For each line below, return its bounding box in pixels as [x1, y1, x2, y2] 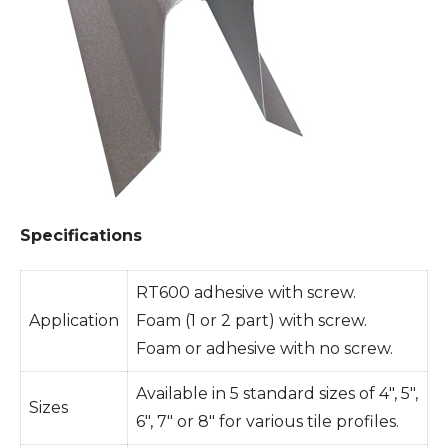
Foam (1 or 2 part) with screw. [136, 310, 367, 330]
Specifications [20, 225, 142, 245]
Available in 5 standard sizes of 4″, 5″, [136, 383, 418, 403]
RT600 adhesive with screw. [136, 282, 356, 302]
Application [29, 310, 119, 330]
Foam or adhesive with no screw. [136, 338, 393, 358]
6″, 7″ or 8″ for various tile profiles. [136, 411, 399, 431]
